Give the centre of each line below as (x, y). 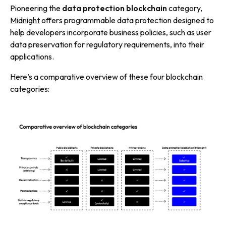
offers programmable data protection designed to (127, 20)
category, (185, 8)
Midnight (25, 20)
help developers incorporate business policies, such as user (111, 32)
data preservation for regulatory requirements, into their (107, 44)
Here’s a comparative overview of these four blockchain (106, 77)
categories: (30, 89)
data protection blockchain (115, 8)
